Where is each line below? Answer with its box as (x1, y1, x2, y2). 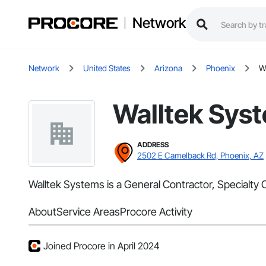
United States (83, 63, 131, 74)
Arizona (154, 63, 182, 74)
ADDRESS (137, 140, 169, 150)
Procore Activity (120, 205, 192, 218)
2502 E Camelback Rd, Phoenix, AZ (137, 150, 264, 161)
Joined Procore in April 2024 (43, 240, 160, 252)
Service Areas (56, 205, 120, 218)
